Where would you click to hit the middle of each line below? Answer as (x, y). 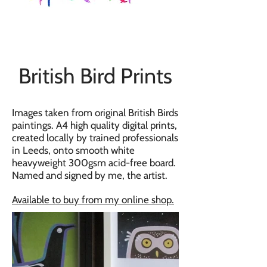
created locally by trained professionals (95, 138)
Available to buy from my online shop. (93, 200)
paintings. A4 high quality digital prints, (94, 125)
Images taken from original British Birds (95, 113)
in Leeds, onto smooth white (73, 150)
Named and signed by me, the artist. (90, 175)
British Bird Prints (95, 76)
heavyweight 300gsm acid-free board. (94, 163)
